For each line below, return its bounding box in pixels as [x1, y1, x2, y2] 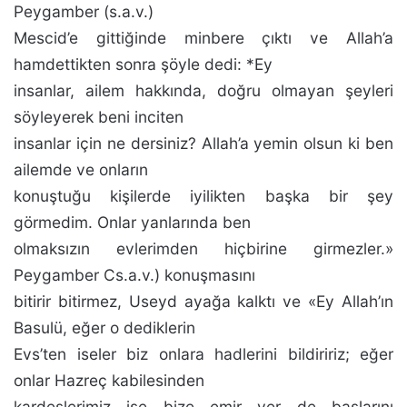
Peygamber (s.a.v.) [14, 2, 154, 21]
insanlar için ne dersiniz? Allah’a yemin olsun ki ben [14, 134, 393, 153]
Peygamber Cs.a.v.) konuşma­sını [14, 265, 255, 284]
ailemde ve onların [14, 160, 148, 179]
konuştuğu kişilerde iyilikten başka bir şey [14, 186, 393, 205]
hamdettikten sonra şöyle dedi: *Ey [14, 55, 273, 74]
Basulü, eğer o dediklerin [14, 318, 195, 337]
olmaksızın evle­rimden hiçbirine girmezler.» [14, 239, 393, 258]
